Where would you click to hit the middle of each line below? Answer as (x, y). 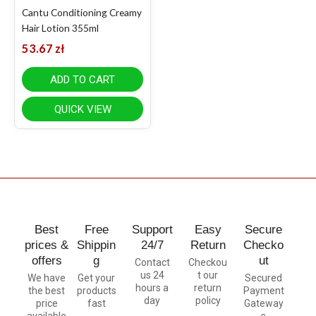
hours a (152, 287)
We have (47, 278)
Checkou (208, 262)
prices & (47, 245)
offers (47, 260)
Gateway (263, 303)
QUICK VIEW (83, 110)
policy (208, 300)
